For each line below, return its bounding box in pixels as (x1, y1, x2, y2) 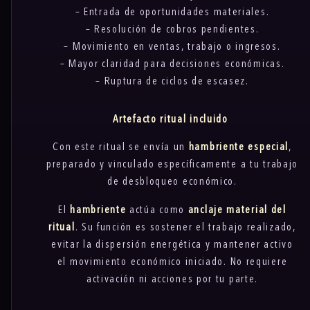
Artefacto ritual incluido (113, 114, 228, 126)
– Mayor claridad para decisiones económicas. (60, 59, 285, 71)
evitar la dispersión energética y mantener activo (51, 239, 293, 251)
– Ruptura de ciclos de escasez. (95, 76, 249, 88)
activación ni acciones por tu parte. (86, 274, 259, 286)
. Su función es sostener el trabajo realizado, (75, 222, 296, 234)
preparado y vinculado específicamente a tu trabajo (46, 159, 299, 171)
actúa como (129, 205, 188, 217)
